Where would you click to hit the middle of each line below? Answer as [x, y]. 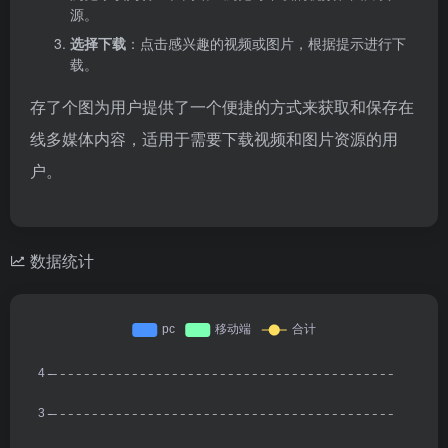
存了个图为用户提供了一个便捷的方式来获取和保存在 [222, 106]
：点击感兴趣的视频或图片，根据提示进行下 [266, 42]
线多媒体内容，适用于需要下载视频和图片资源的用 [214, 138]
